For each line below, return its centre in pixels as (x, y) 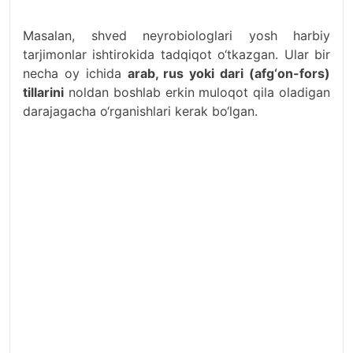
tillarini (43, 93)
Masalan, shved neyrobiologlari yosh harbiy (176, 36)
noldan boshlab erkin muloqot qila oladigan (197, 93)
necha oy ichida (75, 74)
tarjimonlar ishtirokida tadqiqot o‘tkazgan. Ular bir (176, 55)
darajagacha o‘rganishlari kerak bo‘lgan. (140, 111)
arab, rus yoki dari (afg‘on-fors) (229, 74)
